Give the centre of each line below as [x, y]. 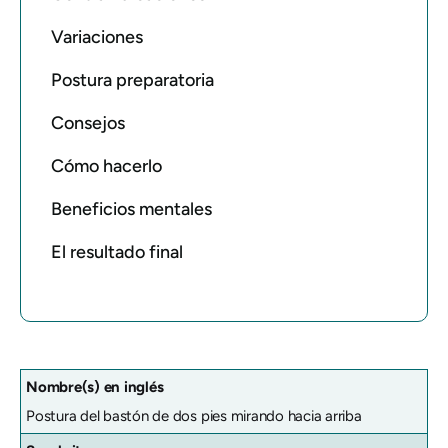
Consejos [88, 122]
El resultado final [117, 251]
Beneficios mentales [131, 208]
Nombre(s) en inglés [95, 386]
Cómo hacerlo [106, 165]
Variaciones [97, 36]
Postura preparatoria [132, 79]
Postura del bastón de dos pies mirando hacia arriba [194, 415]
